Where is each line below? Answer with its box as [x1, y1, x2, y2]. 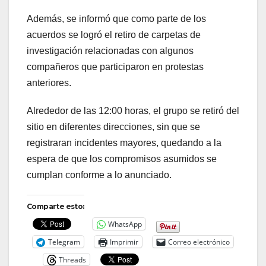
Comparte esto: [27, 202, 84, 211]
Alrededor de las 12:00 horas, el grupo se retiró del [27, 106, 239, 116]
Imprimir [110, 236, 138, 247]
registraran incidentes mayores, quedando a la [27, 138, 221, 148]
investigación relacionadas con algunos [27, 46, 194, 56]
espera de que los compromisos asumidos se [27, 154, 217, 164]
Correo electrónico [168, 236, 230, 247]
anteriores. [27, 78, 71, 88]
